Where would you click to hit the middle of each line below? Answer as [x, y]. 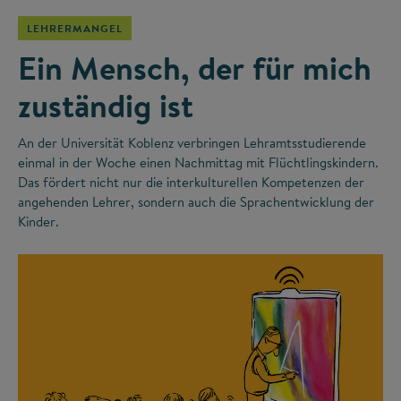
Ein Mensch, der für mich [195, 68]
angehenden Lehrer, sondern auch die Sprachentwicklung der [196, 201]
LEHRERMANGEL [75, 28]
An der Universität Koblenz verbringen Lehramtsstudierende [192, 142]
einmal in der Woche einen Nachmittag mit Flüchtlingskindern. [198, 162]
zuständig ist [106, 105]
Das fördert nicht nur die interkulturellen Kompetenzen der [191, 182]
